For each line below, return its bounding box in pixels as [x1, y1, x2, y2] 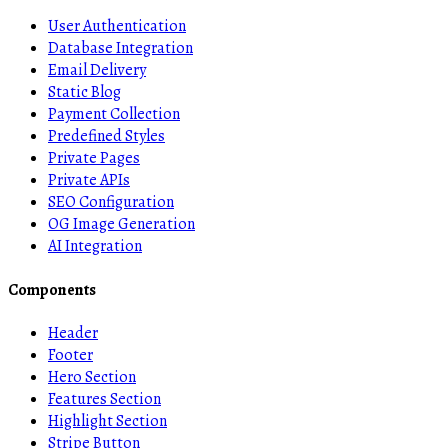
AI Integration [48, 235, 142, 258]
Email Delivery [48, 59, 146, 82]
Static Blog [48, 81, 121, 104]
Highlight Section [48, 410, 167, 433]
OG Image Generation [48, 213, 195, 236]
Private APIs [48, 169, 130, 192]
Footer [48, 344, 93, 367]
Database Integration [48, 37, 193, 60]
